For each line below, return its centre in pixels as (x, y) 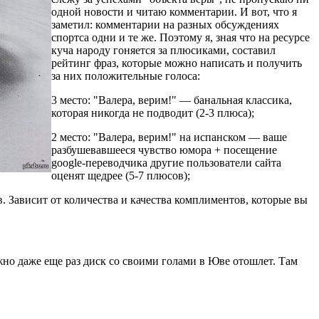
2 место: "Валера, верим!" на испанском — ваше (169, 137)
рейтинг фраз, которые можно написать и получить (177, 63)
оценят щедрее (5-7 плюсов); (121, 175)
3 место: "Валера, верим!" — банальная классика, (172, 100)
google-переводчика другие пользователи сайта (166, 162)
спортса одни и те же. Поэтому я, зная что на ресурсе (181, 37)
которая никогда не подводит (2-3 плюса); (153, 113)
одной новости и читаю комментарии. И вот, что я (174, 11)
